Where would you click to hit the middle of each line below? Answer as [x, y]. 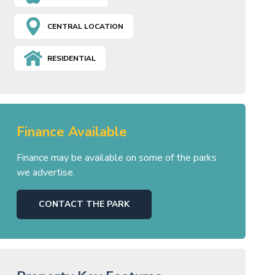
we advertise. [45, 173]
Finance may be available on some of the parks [116, 158]
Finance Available [72, 132]
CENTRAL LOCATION [85, 27]
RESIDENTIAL [71, 59]
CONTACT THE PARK [84, 204]
